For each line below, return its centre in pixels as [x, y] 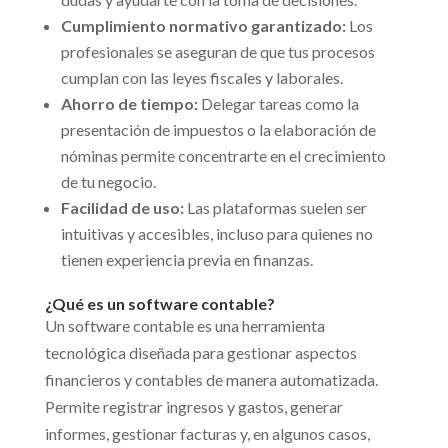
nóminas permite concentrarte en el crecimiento [223, 156]
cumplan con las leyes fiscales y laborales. [201, 78]
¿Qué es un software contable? [159, 304]
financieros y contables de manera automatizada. [211, 380]
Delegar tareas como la [278, 104]
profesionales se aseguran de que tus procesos [217, 52]
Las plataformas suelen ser [275, 208]
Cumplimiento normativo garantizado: [203, 26]
